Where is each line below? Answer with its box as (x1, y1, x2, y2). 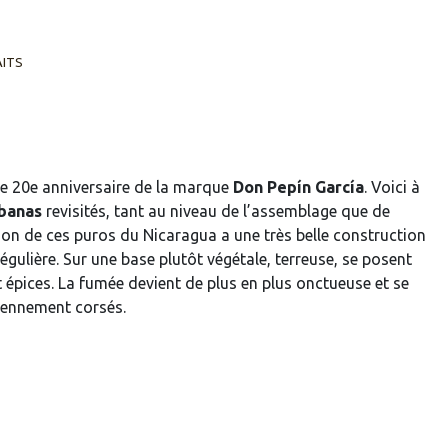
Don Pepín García (233, 177, 364, 196)
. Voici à (364, 177, 420, 196)
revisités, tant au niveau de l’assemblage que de (42, 201, 390, 220)
